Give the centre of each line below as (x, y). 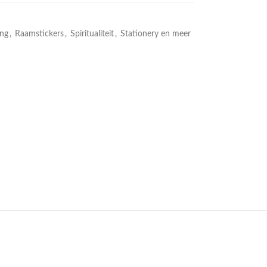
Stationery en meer (155, 34)
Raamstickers (39, 34)
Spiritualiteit (92, 34)
